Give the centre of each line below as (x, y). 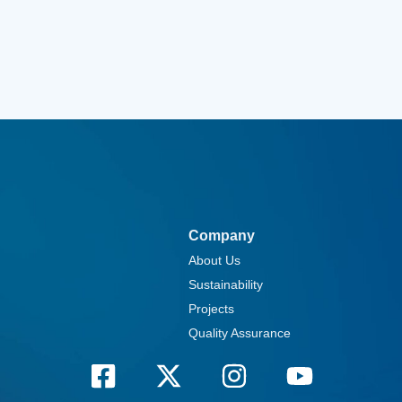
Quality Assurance (240, 333)
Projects (212, 309)
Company (222, 236)
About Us (215, 261)
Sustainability (226, 285)
